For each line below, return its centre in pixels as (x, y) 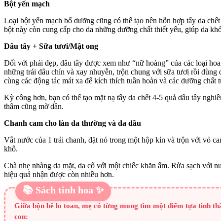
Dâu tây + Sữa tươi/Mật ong (51, 46)
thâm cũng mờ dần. (34, 106)
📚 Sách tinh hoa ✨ (63, 190)
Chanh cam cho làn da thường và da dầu (73, 123)
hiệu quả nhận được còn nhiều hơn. (59, 174)
